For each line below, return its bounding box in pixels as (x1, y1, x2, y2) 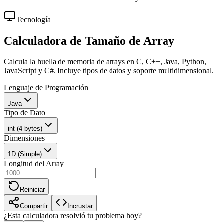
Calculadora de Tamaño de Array (4, 34, 174, 47)
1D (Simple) (8, 150, 42, 158)
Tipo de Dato (4, 108, 45, 117)
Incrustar (67, 202, 93, 210)
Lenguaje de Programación (4, 83, 88, 92)
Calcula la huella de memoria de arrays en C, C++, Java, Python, (4, 57, 206, 66)
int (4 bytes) (8, 124, 42, 132)
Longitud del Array (4, 159, 64, 167)
